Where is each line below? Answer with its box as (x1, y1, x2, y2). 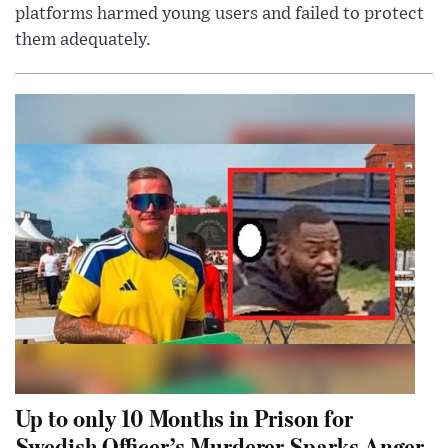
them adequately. (15, 31, 151, 50)
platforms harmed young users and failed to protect (15, 5, 424, 24)
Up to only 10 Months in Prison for (15, 402, 353, 434)
